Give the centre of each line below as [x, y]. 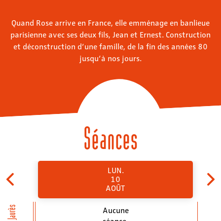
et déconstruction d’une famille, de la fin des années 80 [110, 46]
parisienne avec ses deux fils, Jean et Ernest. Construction [110, 34]
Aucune [115, 210]
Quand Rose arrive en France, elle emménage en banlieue [110, 22]
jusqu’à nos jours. [110, 58]
